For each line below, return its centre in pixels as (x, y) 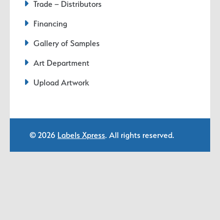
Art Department (62, 63)
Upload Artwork (61, 83)
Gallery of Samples (67, 43)
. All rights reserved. (140, 135)
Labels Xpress (81, 135)
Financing (51, 24)
